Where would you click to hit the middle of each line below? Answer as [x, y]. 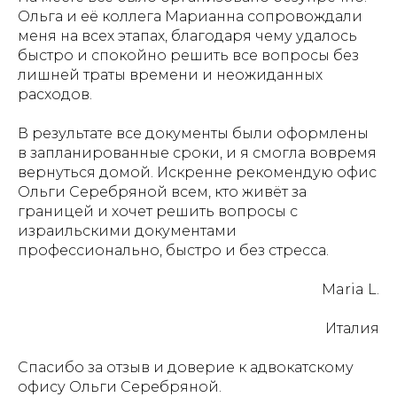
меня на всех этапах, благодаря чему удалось [187, 36]
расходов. [55, 94]
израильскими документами [127, 231]
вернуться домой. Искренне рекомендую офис [197, 172]
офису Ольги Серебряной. [120, 387]
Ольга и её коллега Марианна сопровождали [190, 16]
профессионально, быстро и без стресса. [173, 250]
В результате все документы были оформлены [193, 133]
